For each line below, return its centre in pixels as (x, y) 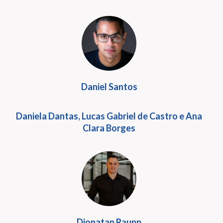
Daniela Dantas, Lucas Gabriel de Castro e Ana (109, 116)
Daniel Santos (109, 87)
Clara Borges (109, 128)
